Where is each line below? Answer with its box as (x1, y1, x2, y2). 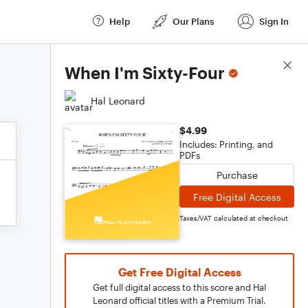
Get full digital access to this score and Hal (93, 282, 266, 293)
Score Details (233, 60, 294, 72)
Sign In (259, 15, 289, 27)
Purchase (216, 168, 258, 181)
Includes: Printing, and (179, 139, 273, 150)
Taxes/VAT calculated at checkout (179, 214, 288, 222)
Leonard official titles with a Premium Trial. (93, 295, 266, 306)
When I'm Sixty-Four (65, 63, 225, 82)
